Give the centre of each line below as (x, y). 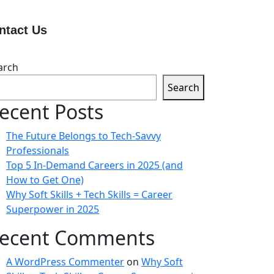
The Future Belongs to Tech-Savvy (83, 136)
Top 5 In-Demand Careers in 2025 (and (94, 165)
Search (183, 87)
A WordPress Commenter (65, 262)
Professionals (38, 150)
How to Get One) (45, 180)
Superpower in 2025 (53, 209)
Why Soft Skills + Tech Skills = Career (89, 194)
